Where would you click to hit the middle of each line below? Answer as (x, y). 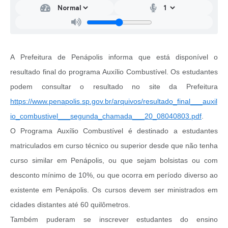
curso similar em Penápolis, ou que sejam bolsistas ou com (114, 161)
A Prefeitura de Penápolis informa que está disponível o (114, 57)
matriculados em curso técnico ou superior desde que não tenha (114, 146)
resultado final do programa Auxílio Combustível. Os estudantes (114, 72)
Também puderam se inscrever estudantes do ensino (114, 220)
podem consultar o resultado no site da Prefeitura (114, 87)
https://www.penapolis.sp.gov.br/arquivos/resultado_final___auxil (114, 102)
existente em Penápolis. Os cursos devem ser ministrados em (114, 190)
